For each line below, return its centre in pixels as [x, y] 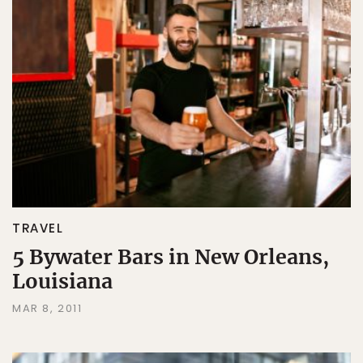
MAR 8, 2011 [47, 308]
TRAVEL [38, 228]
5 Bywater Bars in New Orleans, [171, 256]
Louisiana [62, 281]
